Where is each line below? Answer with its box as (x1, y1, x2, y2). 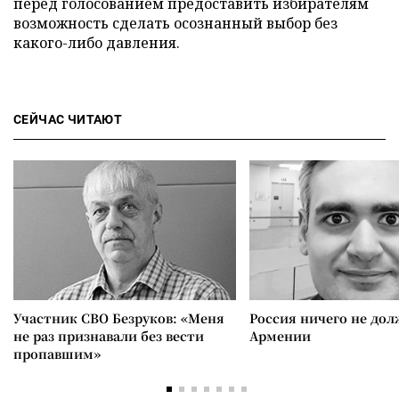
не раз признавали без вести (13, 327, 204, 345)
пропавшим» (13, 345, 101, 362)
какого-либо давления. (13, 33, 180, 53)
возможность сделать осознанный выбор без (13, 13, 338, 33)
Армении (249, 327, 311, 345)
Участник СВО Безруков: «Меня (13, 309, 224, 327)
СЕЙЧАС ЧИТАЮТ (13, 112, 123, 126)
